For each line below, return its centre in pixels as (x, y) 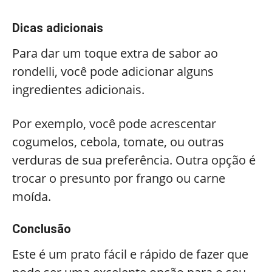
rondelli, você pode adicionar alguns (113, 71)
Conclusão (42, 229)
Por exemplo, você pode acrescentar (114, 124)
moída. (32, 196)
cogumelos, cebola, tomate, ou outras (118, 142)
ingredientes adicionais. (80, 90)
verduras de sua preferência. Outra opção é (134, 160)
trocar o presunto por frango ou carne (119, 178)
